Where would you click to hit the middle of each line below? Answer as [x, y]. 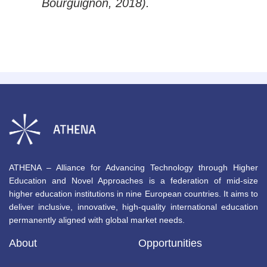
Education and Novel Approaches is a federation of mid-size [133, 180]
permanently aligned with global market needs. [97, 220]
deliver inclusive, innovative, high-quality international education [133, 207]
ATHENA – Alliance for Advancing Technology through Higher [133, 167]
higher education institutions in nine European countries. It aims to [133, 193]
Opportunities [170, 243]
